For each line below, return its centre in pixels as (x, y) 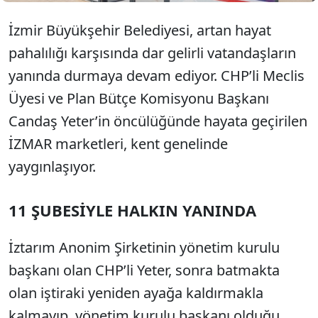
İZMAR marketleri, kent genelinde (118, 144)
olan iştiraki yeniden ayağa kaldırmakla (136, 293)
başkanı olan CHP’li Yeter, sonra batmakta (144, 270)
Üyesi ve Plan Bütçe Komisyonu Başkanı (139, 98)
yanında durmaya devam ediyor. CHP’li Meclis (157, 76)
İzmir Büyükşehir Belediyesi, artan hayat (140, 30)
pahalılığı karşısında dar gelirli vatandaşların (152, 53)
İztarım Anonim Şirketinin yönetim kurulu (144, 247)
